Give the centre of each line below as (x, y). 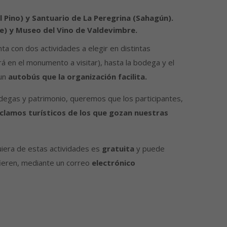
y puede (149, 149)
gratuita (118, 149)
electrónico (113, 163)
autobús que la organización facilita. (77, 77)
